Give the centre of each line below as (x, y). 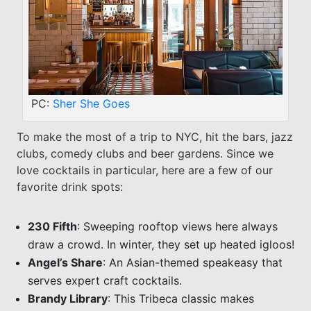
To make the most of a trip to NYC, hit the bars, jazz (154, 136)
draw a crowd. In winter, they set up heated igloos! (161, 244)
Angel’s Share (65, 262)
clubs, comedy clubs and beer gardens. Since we (145, 153)
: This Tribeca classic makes (180, 298)
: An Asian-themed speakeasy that (192, 262)
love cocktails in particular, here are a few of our (144, 170)
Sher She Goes (91, 103)
